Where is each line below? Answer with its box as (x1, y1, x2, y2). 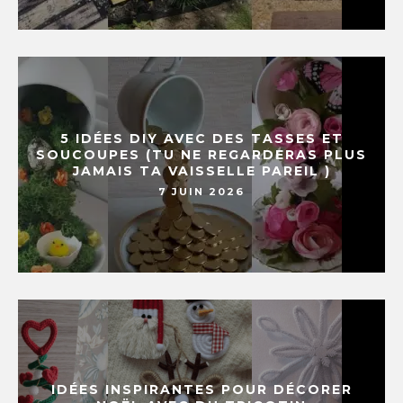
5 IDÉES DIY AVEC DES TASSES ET (59, 130, 344, 148)
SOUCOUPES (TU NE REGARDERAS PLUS (36, 147, 367, 164)
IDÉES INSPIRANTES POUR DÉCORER (50, 381, 353, 399)
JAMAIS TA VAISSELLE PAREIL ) (72, 163, 331, 180)
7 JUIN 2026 (158, 185, 245, 199)
